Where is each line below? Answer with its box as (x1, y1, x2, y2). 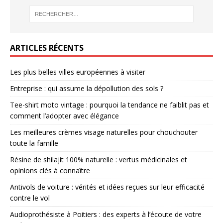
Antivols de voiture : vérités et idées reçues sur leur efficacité (10, 182, 205, 192)
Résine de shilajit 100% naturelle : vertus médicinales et (10, 154, 187, 164)
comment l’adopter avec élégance (10, 111, 119, 120)
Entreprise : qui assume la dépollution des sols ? (10, 83, 163, 93)
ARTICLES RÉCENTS (10, 42, 84, 53)
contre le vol (10, 193, 50, 203)
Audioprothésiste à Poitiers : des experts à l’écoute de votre (10, 209, 202, 219)
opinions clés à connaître (10, 165, 90, 175)
